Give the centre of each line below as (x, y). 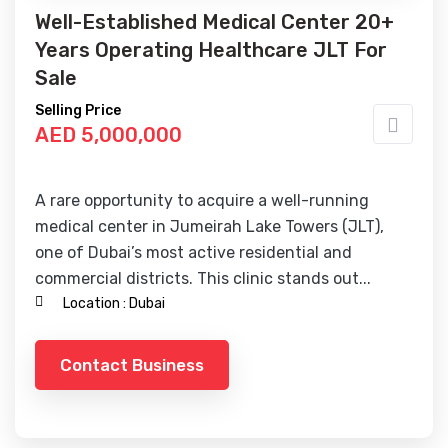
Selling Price (78, 110)
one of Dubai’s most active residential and (193, 252)
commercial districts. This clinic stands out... (203, 278)
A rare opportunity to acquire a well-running (202, 200)
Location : (94, 303)
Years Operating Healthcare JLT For (211, 50)
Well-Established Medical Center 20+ (214, 22)
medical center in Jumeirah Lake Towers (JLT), (209, 226)
